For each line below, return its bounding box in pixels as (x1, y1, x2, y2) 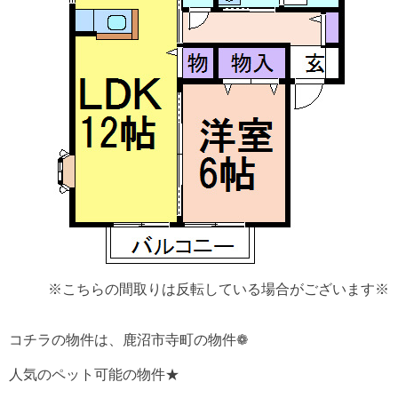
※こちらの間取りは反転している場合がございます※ (48, 282, 389, 298)
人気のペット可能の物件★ (9, 367, 179, 383)
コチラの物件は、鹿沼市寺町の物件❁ (9, 332, 248, 348)
